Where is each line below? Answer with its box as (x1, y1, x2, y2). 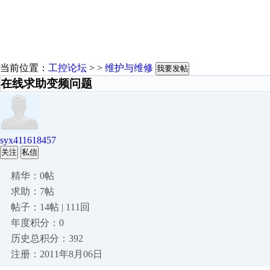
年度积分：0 (11, 218, 64, 228)
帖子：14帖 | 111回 (11, 202, 90, 212)
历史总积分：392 (11, 233, 83, 243)
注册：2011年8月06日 (11, 249, 102, 259)
